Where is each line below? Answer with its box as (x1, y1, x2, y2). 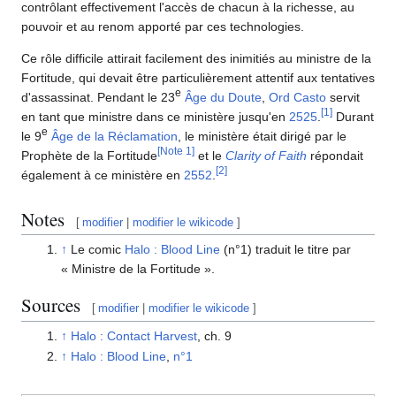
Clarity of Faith (225, 148, 307, 164)
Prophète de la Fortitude (21, 148, 157, 164)
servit (326, 90, 360, 105)
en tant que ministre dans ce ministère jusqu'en (21, 110, 289, 125)
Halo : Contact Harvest (70, 328, 197, 343)
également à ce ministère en (21, 168, 184, 183)
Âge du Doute (185, 90, 262, 105)
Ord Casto (269, 90, 326, 105)
